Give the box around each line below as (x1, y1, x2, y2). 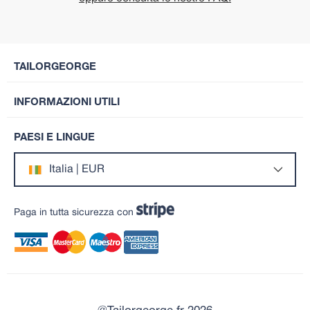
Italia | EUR (48, 165, 104, 175)
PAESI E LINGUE (14, 130, 95, 143)
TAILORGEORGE (14, 60, 96, 73)
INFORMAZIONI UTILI (14, 95, 120, 108)
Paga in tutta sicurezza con (14, 208, 136, 217)
